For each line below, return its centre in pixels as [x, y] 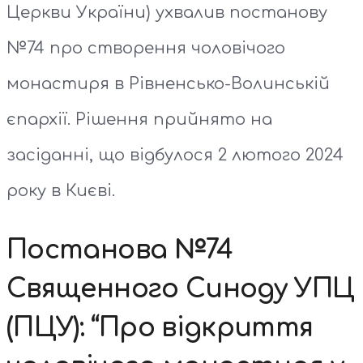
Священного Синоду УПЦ [181, 288]
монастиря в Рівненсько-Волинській [168, 83]
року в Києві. [61, 190]
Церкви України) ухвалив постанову [167, 12]
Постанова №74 [120, 250]
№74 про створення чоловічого [146, 48]
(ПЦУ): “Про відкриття [160, 327]
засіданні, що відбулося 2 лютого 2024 [175, 155]
